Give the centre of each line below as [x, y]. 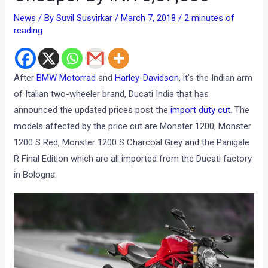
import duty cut [201, 110]
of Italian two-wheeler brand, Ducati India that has [112, 94]
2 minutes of [210, 18]
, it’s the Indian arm [216, 77]
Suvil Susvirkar [86, 18]
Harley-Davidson [147, 77]
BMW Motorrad [66, 77]
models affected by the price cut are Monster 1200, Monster [133, 126]
